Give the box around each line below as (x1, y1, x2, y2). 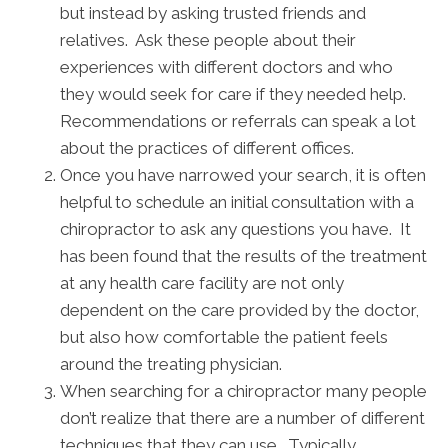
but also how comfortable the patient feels (60, 327, 388, 348)
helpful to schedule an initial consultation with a (60, 192, 414, 213)
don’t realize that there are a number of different (60, 408, 425, 429)
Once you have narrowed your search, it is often (60, 165, 426, 186)
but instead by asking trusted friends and (60, 3, 366, 24)
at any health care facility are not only (60, 273, 344, 294)
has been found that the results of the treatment (60, 246, 427, 267)
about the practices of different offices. (60, 138, 354, 159)
